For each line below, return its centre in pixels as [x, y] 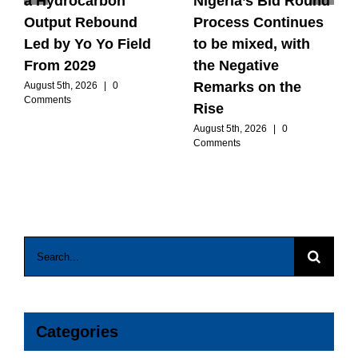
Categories [77, 332]
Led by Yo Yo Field [88, 44]
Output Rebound [81, 22]
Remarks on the [247, 87]
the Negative [236, 65]
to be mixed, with [251, 44]
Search [44, 251]
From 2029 [60, 65]
